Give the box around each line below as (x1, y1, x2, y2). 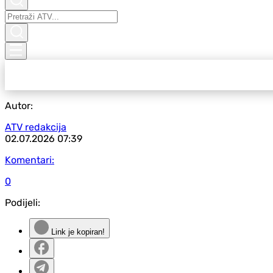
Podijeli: (5, 197, 40, 208)
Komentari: (5, 154, 54, 166)
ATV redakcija (5, 121, 66, 133)
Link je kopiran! (49, 227, 105, 236)
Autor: (5, 100, 33, 112)
